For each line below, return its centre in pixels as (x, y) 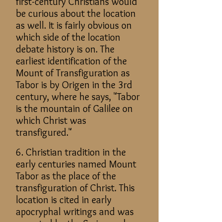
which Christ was (51, 120)
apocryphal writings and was (75, 212)
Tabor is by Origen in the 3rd (74, 85)
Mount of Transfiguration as (73, 73)
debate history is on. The (65, 49)
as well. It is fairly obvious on (74, 25)
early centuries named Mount (76, 164)
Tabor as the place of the (66, 176)
